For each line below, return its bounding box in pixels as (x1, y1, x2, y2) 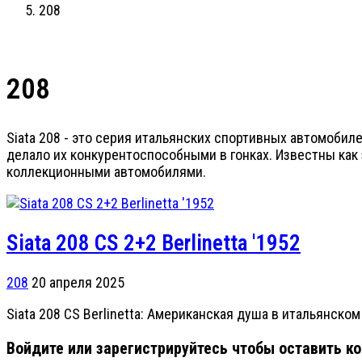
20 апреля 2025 (32, 273, 124, 291)
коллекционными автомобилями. (6, 163, 206, 181)
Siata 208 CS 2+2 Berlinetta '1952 (6, 229, 301, 256)
